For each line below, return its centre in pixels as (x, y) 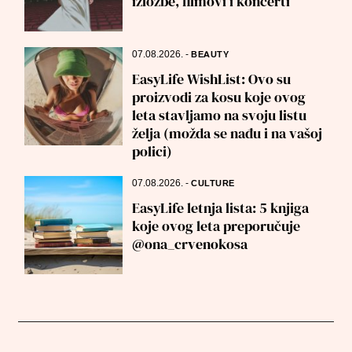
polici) (152, 151)
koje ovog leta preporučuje (216, 226)
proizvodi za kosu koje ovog (219, 97)
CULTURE (213, 183)
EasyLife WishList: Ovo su (212, 79)
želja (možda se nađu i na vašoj (227, 133)
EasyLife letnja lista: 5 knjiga (221, 208)
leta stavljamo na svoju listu (220, 115)
